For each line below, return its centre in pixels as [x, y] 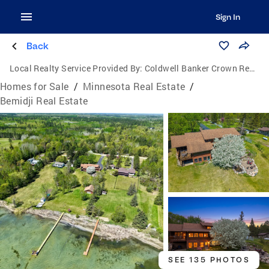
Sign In [228, 17]
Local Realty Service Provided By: [76, 68]
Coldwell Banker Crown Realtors [197, 68]
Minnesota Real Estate [134, 86]
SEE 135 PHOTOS [209, 260]
